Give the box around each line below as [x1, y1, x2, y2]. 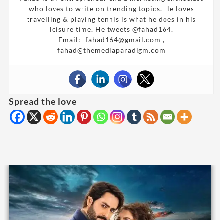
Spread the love [9, 96, 77, 107]
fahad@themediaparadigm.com [57, 46, 165, 54]
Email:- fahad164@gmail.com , [58, 35, 165, 44]
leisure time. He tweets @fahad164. [49, 25, 173, 33]
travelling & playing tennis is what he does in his [27, 15, 196, 23]
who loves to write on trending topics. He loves [28, 4, 194, 13]
